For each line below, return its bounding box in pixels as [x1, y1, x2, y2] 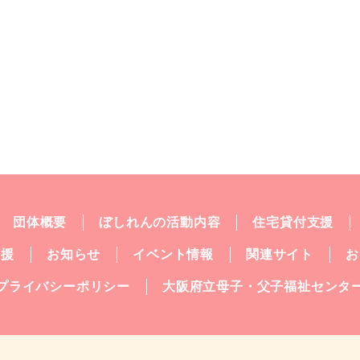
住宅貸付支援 [252, 215, 334, 229]
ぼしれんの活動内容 [99, 215, 221, 229]
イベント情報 [133, 247, 214, 261]
